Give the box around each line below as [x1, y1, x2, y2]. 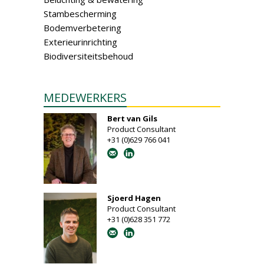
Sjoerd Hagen [107, 193, 161, 203]
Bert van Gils [107, 113, 157, 124]
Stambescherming [44, 8, 117, 19]
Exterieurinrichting [44, 36, 117, 48]
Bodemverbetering [44, 22, 121, 34]
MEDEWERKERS [44, 90, 127, 105]
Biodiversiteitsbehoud [44, 50, 133, 62]
